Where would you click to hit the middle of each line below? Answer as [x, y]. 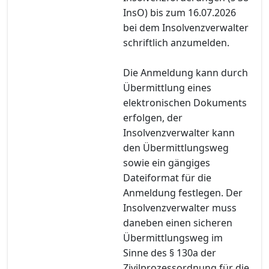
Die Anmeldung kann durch [186, 72]
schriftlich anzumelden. [176, 42]
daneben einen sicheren [178, 222]
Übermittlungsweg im [173, 237]
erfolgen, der [153, 117]
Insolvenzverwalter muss [180, 207]
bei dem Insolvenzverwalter [186, 27]
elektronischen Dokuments [185, 102]
